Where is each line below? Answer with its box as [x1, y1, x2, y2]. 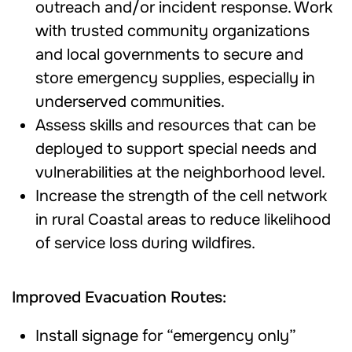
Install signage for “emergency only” [35, 326, 296, 346]
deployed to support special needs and [35, 139, 317, 159]
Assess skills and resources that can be [35, 115, 316, 135]
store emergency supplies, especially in [35, 68, 315, 88]
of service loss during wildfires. [35, 233, 255, 253]
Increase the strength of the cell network [35, 186, 327, 206]
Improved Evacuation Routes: [12, 288, 226, 307]
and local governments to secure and [35, 45, 303, 64]
